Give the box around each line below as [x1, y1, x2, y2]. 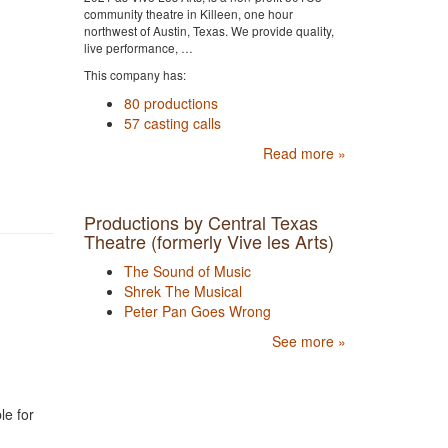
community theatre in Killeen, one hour [83, 4, 293, 22]
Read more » [263, 142, 346, 163]
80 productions [123, 92, 218, 113]
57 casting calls [123, 112, 221, 133]
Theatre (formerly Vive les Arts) [83, 227, 334, 254]
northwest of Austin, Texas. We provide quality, [83, 21, 334, 39]
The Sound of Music [123, 260, 251, 281]
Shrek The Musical [123, 280, 242, 301]
